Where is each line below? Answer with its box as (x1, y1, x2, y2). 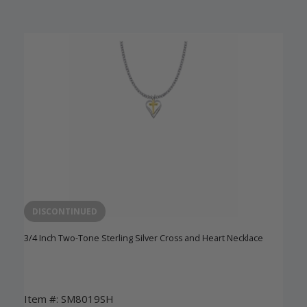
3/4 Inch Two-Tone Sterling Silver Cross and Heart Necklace (24, 232, 263, 244)
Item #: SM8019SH (24, 291, 114, 306)
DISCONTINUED (32, 205, 97, 217)
